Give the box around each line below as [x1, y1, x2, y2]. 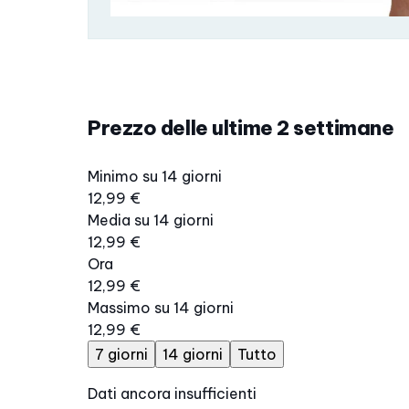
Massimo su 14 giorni [88, 299, 234, 318]
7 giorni [95, 345, 148, 364]
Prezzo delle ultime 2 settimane [88, 115, 394, 142]
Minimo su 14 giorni [88, 167, 222, 186]
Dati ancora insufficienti [88, 384, 257, 404]
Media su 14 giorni [88, 211, 214, 230]
